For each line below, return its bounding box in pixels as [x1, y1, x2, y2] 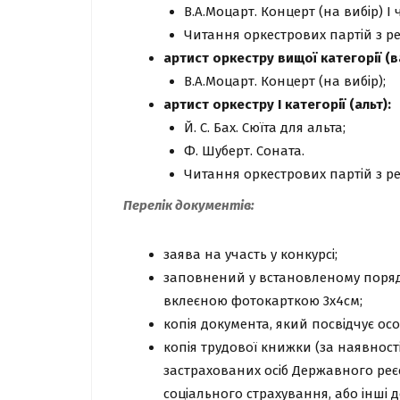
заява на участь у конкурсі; [163, 246, 337, 262]
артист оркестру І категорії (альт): [163, 96, 391, 112]
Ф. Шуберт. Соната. [183, 143, 304, 159]
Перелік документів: [123, 197, 254, 213]
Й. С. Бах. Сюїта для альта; [183, 120, 346, 136]
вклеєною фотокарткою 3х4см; [163, 293, 370, 309]
